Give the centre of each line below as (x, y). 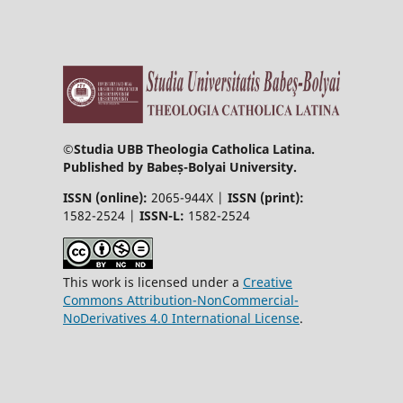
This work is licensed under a (152, 282)
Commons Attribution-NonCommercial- (180, 300)
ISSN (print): (265, 197)
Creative (267, 282)
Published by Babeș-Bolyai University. (179, 166)
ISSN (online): (105, 197)
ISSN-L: (161, 215)
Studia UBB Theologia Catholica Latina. (194, 148)
